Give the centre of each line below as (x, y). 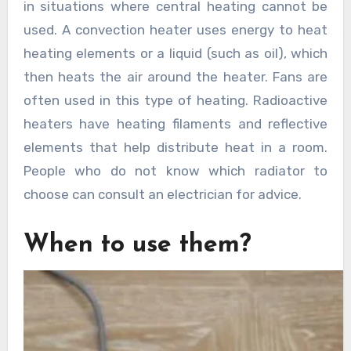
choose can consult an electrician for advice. (162, 194)
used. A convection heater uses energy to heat (175, 29)
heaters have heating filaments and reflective (175, 123)
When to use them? (137, 245)
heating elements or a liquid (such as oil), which (175, 53)
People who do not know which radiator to (175, 170)
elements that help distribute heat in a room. (175, 147)
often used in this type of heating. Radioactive (175, 100)
